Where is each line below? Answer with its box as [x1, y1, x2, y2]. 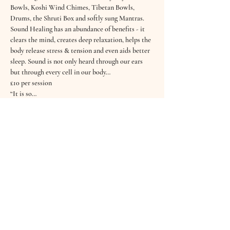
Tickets [10, 134, 40, 146]
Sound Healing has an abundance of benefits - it [10, 25, 146, 33]
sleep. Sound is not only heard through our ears [10, 57, 144, 66]
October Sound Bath [10, 196, 93, 208]
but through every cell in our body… [10, 68, 110, 76]
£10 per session [10, 79, 52, 87]
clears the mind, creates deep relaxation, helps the [10, 35, 152, 44]
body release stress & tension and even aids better [10, 46, 151, 55]
